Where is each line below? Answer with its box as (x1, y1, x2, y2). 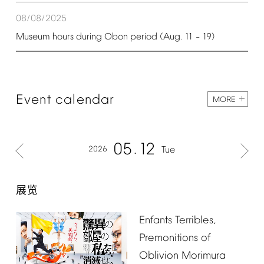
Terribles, (174, 214, 216, 227)
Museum (15, 31, 50, 42)
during (75, 31, 102, 42)
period (130, 31, 157, 42)
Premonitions (138, 232, 198, 245)
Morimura (181, 249, 226, 262)
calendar (55, 92, 115, 108)
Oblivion (138, 249, 179, 262)
